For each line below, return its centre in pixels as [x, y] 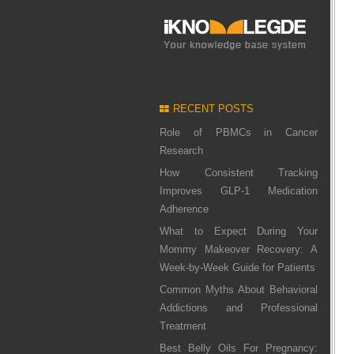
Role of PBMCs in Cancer [239, 132]
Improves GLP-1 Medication [239, 191]
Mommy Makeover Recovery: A [239, 249]
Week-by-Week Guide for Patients [237, 267]
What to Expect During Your [239, 231]
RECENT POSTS [213, 109]
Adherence [184, 209]
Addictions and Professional [239, 308]
